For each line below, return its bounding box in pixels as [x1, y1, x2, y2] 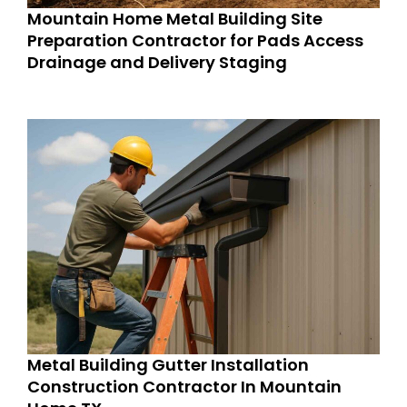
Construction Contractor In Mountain [27, 374, 342, 398]
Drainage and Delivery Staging [27, 51, 287, 74]
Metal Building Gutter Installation [27, 352, 309, 376]
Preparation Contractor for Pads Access [27, 29, 363, 53]
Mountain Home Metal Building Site [27, 7, 323, 31]
